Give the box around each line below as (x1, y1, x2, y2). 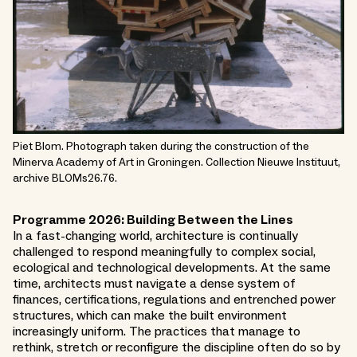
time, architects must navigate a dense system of (13, 276, 296, 292)
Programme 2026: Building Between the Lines (13, 212, 293, 229)
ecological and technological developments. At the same (13, 260, 331, 277)
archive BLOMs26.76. (13, 171, 117, 186)
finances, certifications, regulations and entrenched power (13, 292, 335, 308)
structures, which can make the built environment (13, 308, 287, 324)
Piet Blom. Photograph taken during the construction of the (13, 139, 309, 155)
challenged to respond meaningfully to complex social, (13, 244, 316, 261)
